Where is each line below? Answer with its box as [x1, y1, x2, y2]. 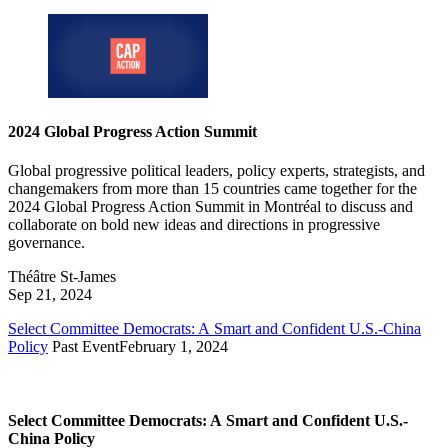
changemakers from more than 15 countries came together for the [8, 180, 417, 198]
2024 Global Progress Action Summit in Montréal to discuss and [8, 198, 413, 216]
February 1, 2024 [119, 338, 228, 356]
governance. [8, 234, 85, 252]
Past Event [52, 338, 119, 356]
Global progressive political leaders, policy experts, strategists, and [8, 162, 425, 180]
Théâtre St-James [8, 268, 116, 286]
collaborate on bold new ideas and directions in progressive [8, 216, 380, 234]
